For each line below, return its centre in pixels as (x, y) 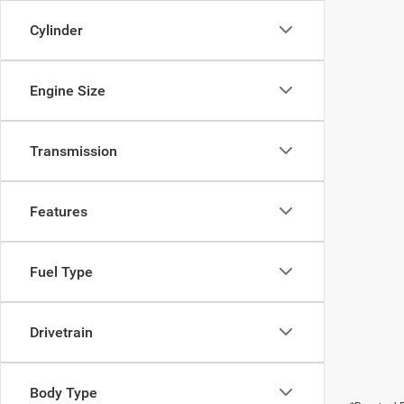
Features (59, 211)
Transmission (73, 151)
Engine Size (68, 90)
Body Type (64, 392)
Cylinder (56, 30)
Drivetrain (61, 332)
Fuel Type (61, 271)
